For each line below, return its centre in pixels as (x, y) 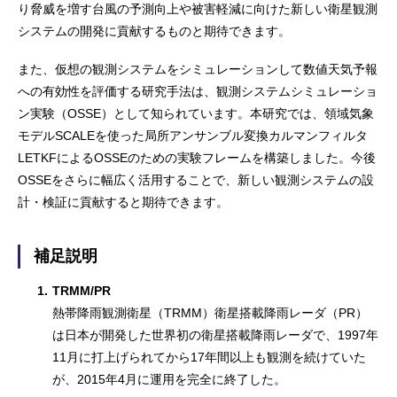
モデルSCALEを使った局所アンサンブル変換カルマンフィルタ (193, 135)
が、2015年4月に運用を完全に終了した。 (170, 379)
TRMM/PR (82, 290)
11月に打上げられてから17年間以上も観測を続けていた (210, 357)
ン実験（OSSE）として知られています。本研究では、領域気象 (196, 113)
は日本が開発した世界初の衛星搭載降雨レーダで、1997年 (216, 335)
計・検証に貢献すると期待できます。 (123, 202)
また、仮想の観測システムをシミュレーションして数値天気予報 (198, 69)
